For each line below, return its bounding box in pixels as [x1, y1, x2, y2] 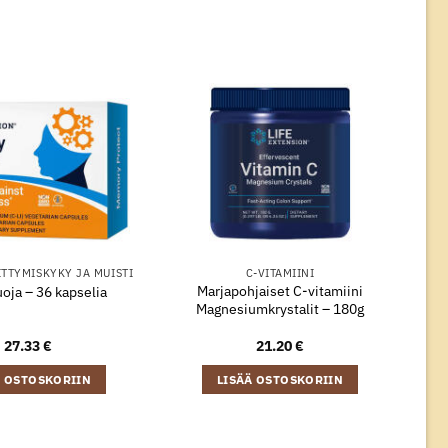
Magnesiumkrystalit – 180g [196, 298, 364, 318]
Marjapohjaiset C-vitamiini [197, 280, 363, 300]
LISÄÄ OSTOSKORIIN [217, 371, 343, 387]
